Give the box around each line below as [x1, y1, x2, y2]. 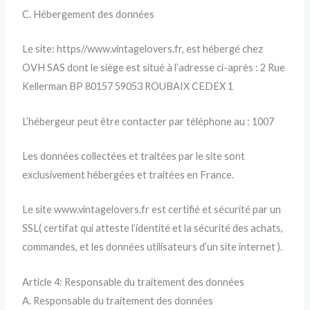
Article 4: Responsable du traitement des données [22, 275, 245, 288]
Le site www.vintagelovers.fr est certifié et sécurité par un [22, 203, 282, 216]
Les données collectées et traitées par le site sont [22, 149, 246, 162]
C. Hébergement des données [22, 8, 155, 20]
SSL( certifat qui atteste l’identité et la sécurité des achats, [22, 222, 284, 235]
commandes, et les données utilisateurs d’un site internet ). [22, 241, 283, 253]
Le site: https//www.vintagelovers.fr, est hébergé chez [22, 43, 264, 55]
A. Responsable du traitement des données [22, 294, 214, 307]
